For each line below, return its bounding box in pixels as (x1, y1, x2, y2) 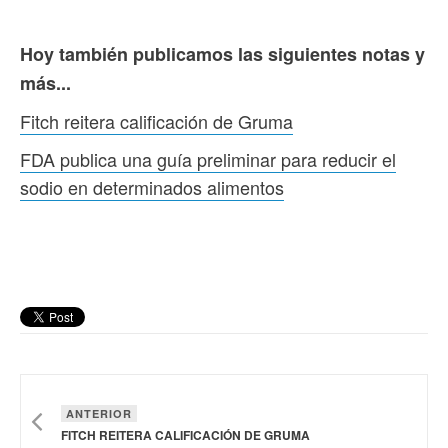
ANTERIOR (66, 405, 132, 421)
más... (20, 69, 71, 96)
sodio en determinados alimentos (20, 173, 284, 200)
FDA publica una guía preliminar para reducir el (20, 145, 396, 172)
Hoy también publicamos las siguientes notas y (20, 40, 425, 67)
